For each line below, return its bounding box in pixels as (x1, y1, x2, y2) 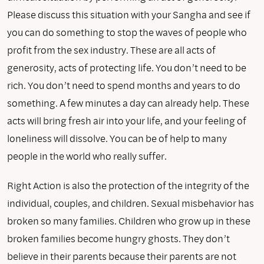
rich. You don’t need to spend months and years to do (7, 78, 240, 92)
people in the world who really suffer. (7, 148, 167, 163)
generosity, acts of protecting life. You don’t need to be (7, 60, 246, 74)
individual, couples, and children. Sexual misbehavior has (7, 196, 254, 210)
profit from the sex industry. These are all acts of (7, 42, 216, 57)
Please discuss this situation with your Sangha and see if (7, 7, 250, 21)
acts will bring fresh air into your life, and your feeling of (7, 113, 246, 127)
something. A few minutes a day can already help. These (7, 95, 249, 110)
